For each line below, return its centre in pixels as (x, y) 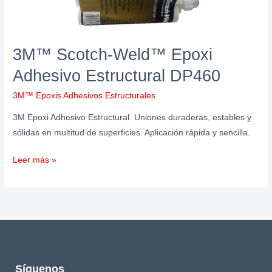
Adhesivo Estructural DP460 (117, 76)
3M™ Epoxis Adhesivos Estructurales (84, 95)
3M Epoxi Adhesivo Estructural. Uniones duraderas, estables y (132, 117)
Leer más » (35, 160)
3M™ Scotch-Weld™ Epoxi (113, 55)
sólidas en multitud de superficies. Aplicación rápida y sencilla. (132, 132)
